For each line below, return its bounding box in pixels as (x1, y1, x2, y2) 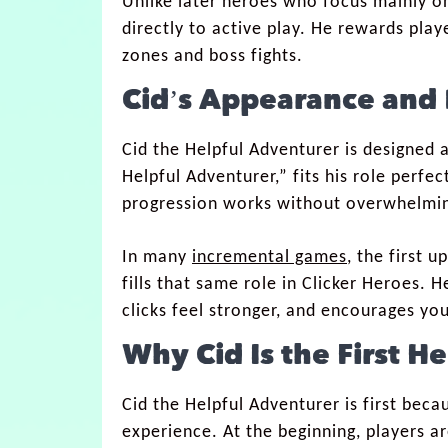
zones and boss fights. (122, 46, 303, 66)
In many (122, 247, 192, 267)
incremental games (192, 247, 347, 267)
